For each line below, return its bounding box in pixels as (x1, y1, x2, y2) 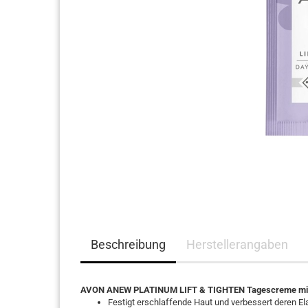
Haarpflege (71, 9, 114, 19)
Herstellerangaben (186, 237, 288, 252)
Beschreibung (91, 237, 166, 252)
